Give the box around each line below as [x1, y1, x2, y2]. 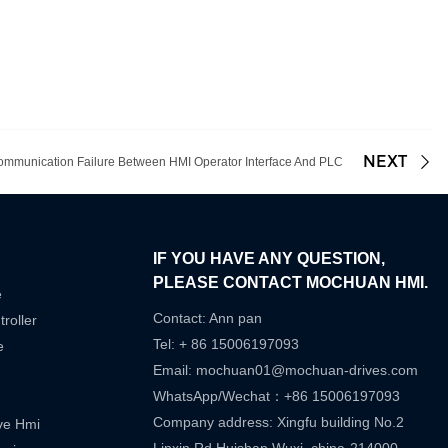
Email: [153, 362, 197, 379]
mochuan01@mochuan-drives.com [196, 362, 419, 379]
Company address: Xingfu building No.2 [153, 414, 405, 431]
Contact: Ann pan [153, 310, 263, 327]
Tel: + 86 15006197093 [153, 336, 300, 353]
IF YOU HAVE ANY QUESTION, [153, 250, 386, 268]
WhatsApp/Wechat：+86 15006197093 [153, 388, 401, 405]
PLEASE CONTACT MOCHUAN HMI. [153, 274, 429, 292]
